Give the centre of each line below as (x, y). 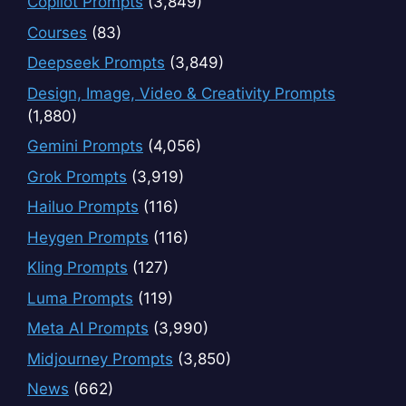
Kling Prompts (77, 268)
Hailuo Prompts (83, 207)
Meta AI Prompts (88, 329)
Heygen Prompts (88, 237)
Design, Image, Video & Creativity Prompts (181, 93)
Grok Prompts (77, 176)
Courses (57, 32)
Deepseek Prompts (96, 63)
